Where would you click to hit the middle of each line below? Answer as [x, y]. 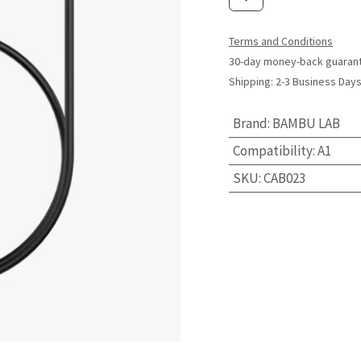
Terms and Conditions [281, 41]
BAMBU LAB [306, 123]
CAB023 [284, 178]
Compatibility [272, 151]
